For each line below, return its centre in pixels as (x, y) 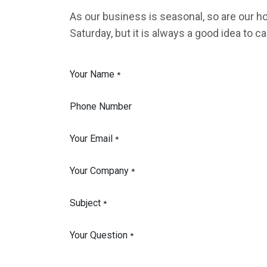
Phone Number (101, 106)
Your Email (91, 139)
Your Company (99, 171)
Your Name (92, 74)
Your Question (99, 235)
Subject (85, 203)
